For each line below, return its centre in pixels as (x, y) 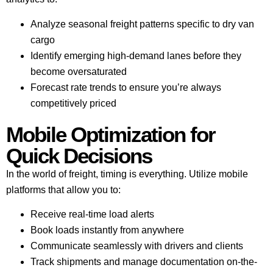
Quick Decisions (79, 155)
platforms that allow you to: (63, 190)
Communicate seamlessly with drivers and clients (137, 246)
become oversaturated (79, 71)
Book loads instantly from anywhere (107, 230)
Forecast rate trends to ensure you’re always (126, 87)
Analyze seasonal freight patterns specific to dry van (142, 24)
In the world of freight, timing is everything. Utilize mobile (127, 174)
